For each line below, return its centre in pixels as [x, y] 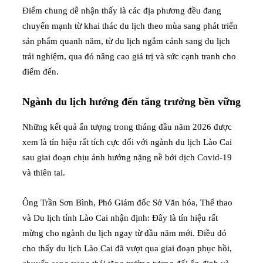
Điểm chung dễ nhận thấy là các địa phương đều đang [122, 10]
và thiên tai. [44, 173]
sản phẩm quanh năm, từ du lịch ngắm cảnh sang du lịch [126, 41]
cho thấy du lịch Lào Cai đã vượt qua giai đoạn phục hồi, [127, 249]
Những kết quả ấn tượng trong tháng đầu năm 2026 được [127, 127]
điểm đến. [41, 71]
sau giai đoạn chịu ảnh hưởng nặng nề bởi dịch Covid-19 [127, 158]
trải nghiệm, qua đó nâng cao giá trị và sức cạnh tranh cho [129, 56]
